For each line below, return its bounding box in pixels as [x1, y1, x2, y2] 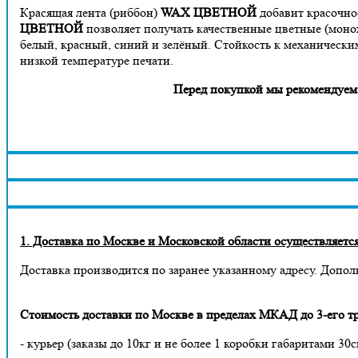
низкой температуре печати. [20, 52, 173, 68]
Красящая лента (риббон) [20, 4, 161, 20]
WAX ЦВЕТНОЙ [161, 4, 257, 20]
